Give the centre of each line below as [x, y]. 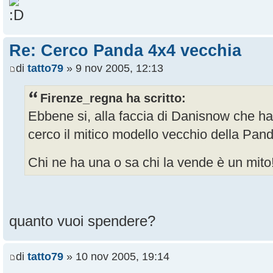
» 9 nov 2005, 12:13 [113, 69]
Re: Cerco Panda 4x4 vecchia [125, 50]
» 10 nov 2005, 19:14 [116, 256]
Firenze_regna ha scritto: [113, 98]
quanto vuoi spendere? [82, 222]
